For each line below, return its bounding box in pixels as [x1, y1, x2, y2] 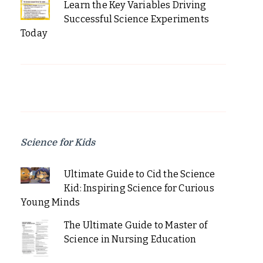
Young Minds [21, 196, 80, 208]
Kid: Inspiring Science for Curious [63, 182, 214, 194]
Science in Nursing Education [63, 233, 197, 245]
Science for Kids [21, 137, 95, 148]
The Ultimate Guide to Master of [63, 219, 208, 231]
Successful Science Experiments [63, 13, 209, 25]
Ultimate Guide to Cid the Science [63, 168, 215, 180]
